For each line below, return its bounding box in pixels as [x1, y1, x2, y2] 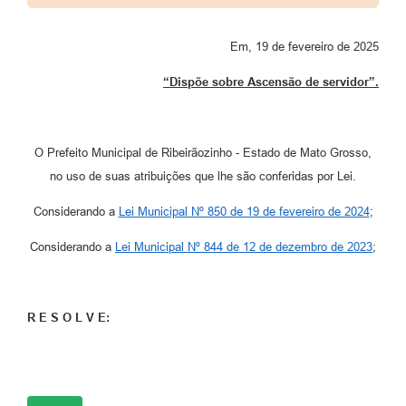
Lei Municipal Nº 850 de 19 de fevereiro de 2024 [118, 205, 370, 219]
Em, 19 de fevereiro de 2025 [230, 40, 379, 54]
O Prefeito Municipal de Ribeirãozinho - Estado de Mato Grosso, [34, 146, 372, 160]
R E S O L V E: [27, 311, 110, 325]
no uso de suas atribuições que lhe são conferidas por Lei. [50, 169, 356, 184]
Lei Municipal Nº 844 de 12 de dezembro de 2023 [115, 240, 372, 255]
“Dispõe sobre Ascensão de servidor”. [163, 75, 379, 90]
